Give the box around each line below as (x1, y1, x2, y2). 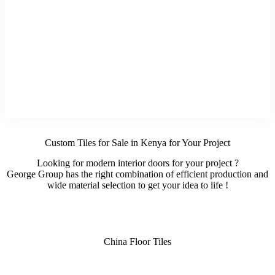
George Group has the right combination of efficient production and (7, 168, 268, 179)
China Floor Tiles (104, 236, 171, 247)
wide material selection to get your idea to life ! (47, 179, 228, 190)
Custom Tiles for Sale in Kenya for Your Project (45, 137, 230, 148)
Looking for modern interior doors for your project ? (36, 157, 239, 168)
